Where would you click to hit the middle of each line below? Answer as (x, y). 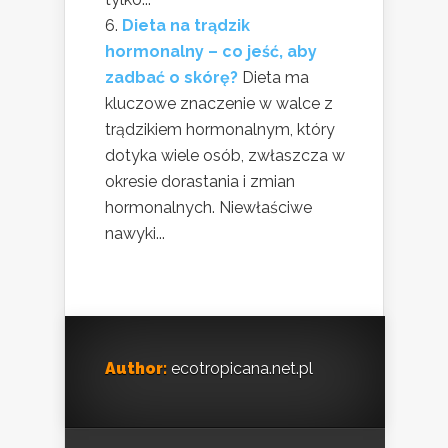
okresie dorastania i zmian (200, 182)
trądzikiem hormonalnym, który (220, 130)
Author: (136, 369)
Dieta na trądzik (186, 26)
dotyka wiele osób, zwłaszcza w (225, 156)
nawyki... (135, 234)
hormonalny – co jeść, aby (211, 52)
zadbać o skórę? (171, 78)
